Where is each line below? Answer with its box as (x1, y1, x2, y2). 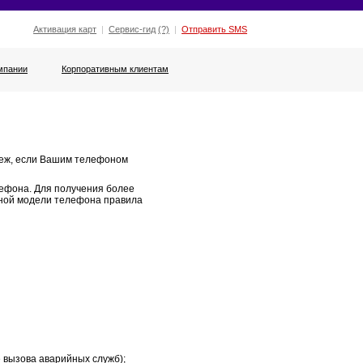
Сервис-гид (109, 24, 156, 34)
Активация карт (33, 24, 97, 34)
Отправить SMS (181, 24, 248, 34)
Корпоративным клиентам (62, 64, 169, 75)
